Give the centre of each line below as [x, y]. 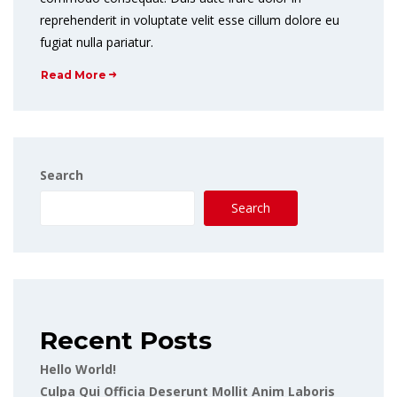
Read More [74, 75]
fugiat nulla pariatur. [97, 43]
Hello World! [78, 370]
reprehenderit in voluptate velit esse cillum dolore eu [190, 20]
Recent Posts [126, 341]
